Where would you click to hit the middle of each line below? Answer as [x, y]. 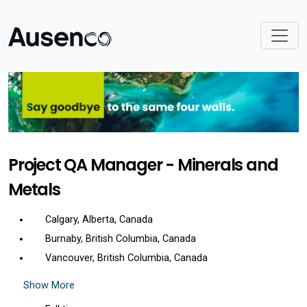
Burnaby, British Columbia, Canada [121, 239]
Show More [48, 286]
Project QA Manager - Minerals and [143, 165]
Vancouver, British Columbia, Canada [126, 258]
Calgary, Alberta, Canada [99, 220]
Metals [34, 190]
